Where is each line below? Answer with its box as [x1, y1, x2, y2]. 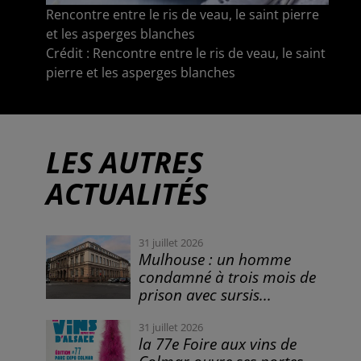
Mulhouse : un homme [139, 249, 292, 270]
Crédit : [45, 44, 93, 63]
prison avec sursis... [139, 284, 272, 305]
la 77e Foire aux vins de [139, 334, 297, 355]
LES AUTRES [45, 143, 203, 183]
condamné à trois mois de [139, 267, 317, 288]
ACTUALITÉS [45, 174, 208, 214]
